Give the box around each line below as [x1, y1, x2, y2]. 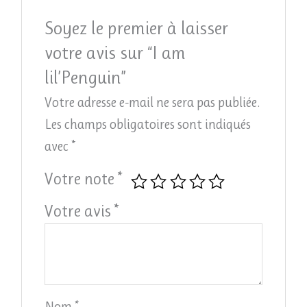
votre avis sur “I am [45, 42, 186, 64]
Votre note [45, 169, 119, 189]
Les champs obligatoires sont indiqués [45, 116, 251, 133]
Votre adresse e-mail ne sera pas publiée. [45, 95, 260, 111]
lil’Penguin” [45, 66, 127, 88]
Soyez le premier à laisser [45, 17, 229, 39]
